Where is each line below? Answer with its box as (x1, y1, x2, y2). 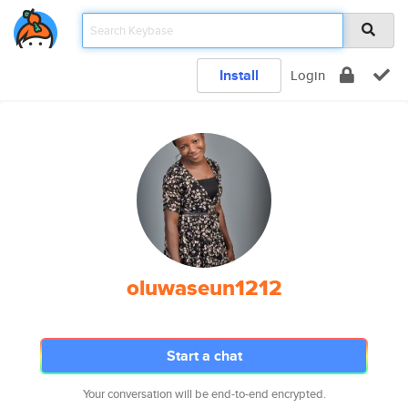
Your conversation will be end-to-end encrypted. (82, 385, 326, 403)
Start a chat (166, 345, 242, 366)
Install (219, 65, 259, 86)
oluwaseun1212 (126, 271, 282, 304)
